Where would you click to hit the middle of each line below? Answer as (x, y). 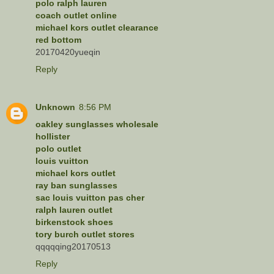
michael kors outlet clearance (97, 27)
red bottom (58, 39)
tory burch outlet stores (85, 234)
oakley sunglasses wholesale (97, 124)
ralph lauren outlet (74, 209)
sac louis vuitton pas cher (90, 197)
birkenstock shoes (74, 222)
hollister (53, 136)
